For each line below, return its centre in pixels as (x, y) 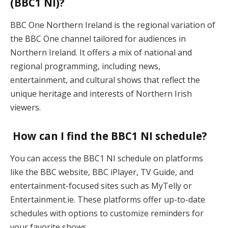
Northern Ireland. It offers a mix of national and (101, 52)
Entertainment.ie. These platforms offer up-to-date (108, 199)
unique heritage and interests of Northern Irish (101, 93)
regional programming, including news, (85, 66)
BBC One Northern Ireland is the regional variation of (113, 25)
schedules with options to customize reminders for (107, 213)
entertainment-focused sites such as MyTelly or (101, 186)
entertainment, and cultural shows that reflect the (105, 80)
